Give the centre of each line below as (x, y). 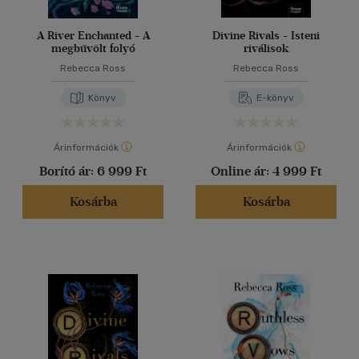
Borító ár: (68, 171)
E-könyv (275, 98)
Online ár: (242, 171)
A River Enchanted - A (93, 36)
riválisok (266, 48)
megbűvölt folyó (93, 48)
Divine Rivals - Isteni (266, 36)
